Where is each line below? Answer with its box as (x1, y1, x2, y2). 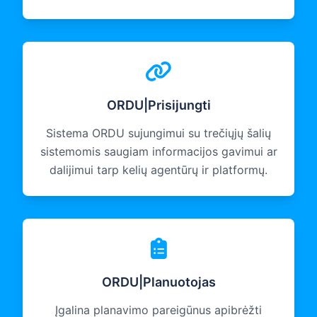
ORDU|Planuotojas (101, 275, 216, 290)
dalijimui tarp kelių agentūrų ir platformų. (50, 163, 267, 178)
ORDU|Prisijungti (106, 98, 211, 113)
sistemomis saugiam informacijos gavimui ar (40, 144, 277, 159)
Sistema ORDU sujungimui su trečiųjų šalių (46, 126, 271, 141)
